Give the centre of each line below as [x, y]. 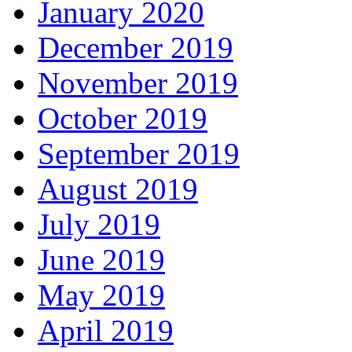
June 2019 [101, 260]
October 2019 [123, 119]
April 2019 [106, 331]
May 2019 [101, 295]
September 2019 [139, 154]
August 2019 [118, 189]
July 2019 [99, 225]
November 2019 [138, 83]
